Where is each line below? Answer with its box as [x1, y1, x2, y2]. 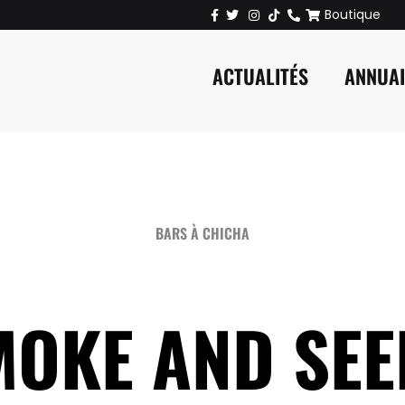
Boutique [325, 5, 381, 24]
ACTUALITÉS [212, 61, 308, 90]
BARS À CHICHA [155, 222, 250, 244]
